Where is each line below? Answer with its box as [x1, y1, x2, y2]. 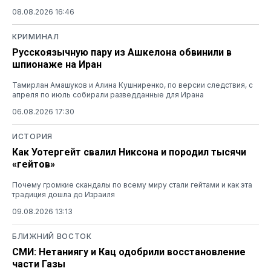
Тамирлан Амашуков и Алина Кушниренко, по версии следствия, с [12, 80, 253, 90]
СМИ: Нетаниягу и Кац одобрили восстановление [12, 246, 246, 258]
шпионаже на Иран [12, 58, 102, 70]
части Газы [12, 258, 65, 270]
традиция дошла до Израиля [12, 189, 115, 199]
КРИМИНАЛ [12, 31, 59, 41]
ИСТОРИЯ [12, 131, 53, 141]
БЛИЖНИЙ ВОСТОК [12, 231, 92, 241]
